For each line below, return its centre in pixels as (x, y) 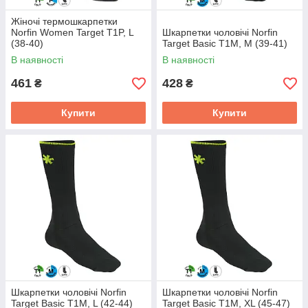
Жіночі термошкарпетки (64, 21)
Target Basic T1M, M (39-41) (225, 43)
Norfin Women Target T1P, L (72, 32)
